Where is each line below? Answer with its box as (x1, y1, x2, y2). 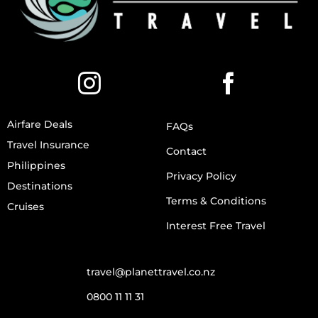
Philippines (6, 159, 65, 171)
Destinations (6, 180, 72, 192)
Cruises (6, 201, 44, 213)
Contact (165, 145, 207, 157)
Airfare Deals (6, 118, 72, 130)
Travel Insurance (6, 138, 89, 150)
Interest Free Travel (165, 220, 265, 232)
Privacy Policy (165, 170, 236, 182)
